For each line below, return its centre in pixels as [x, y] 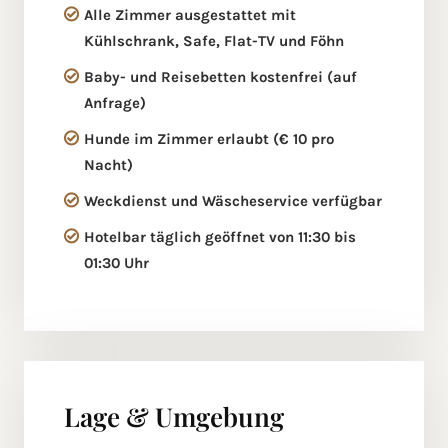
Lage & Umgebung [174, 417]
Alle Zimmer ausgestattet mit [190, 15]
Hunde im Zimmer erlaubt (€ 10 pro [209, 139]
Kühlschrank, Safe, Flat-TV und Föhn [214, 41]
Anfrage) [115, 103]
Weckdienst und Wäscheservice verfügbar [233, 201]
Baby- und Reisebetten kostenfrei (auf [220, 77]
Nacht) [108, 165]
